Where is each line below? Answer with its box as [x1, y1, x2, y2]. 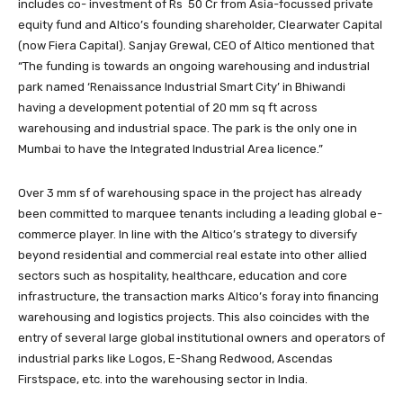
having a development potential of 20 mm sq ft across [18, 101, 318, 114]
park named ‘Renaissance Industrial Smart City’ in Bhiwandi [18, 80, 345, 94]
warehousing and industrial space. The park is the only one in [18, 121, 357, 135]
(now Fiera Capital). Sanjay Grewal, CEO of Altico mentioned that [18, 39, 374, 52]
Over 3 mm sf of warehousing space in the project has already [18, 186, 362, 200]
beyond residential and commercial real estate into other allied [18, 248, 367, 262]
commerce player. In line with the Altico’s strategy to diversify [18, 228, 357, 241]
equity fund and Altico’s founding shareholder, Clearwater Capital [18, 18, 382, 31]
